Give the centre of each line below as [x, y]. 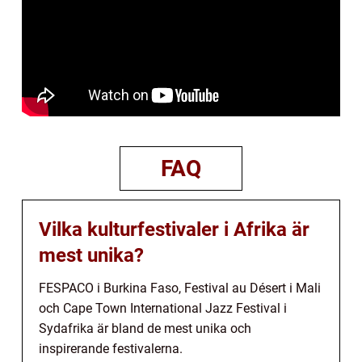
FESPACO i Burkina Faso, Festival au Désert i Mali [180, 288]
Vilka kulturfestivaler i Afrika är [174, 229]
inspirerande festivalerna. [111, 348]
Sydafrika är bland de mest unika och [145, 328]
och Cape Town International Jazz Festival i [163, 308]
